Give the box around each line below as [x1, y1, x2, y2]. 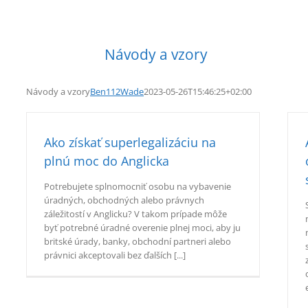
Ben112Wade [90, 85, 144, 98]
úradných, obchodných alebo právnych [44, 194, 204, 206]
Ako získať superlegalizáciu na [44, 134, 216, 151]
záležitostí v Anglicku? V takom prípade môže [44, 208, 227, 220]
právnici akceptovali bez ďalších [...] [44, 249, 186, 261]
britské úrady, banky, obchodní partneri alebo [44, 235, 231, 247]
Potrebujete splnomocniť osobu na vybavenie [44, 180, 231, 192]
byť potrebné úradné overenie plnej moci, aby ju [44, 221, 241, 234]
